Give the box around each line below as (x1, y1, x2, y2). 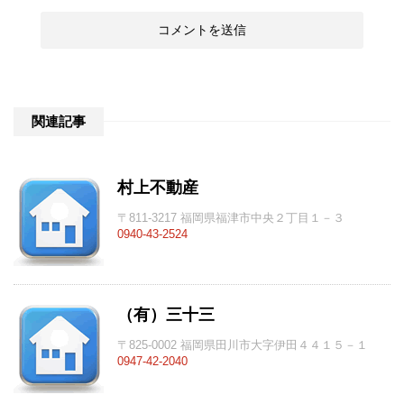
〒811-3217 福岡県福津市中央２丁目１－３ (117, 211, 344, 225)
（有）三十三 (117, 306, 215, 325)
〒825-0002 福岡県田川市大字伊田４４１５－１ (117, 338, 368, 353)
